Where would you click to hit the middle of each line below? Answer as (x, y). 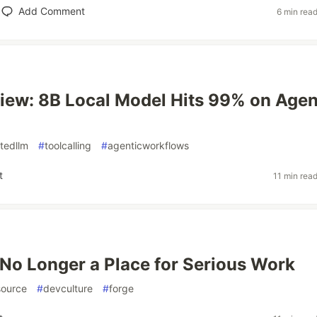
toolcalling (68, 145)
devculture (68, 288)
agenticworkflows (148, 145)
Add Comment (51, 11)
